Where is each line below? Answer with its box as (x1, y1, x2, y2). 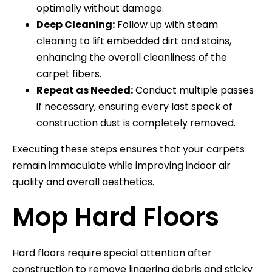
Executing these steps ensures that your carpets (12, 141, 245, 156)
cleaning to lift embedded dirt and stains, (36, 33, 231, 48)
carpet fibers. (36, 66, 101, 81)
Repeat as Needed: (36, 83, 133, 97)
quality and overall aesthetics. (12, 174, 154, 189)
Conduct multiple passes (133, 83, 254, 97)
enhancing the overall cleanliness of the (36, 50, 227, 64)
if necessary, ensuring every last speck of (36, 99, 233, 114)
